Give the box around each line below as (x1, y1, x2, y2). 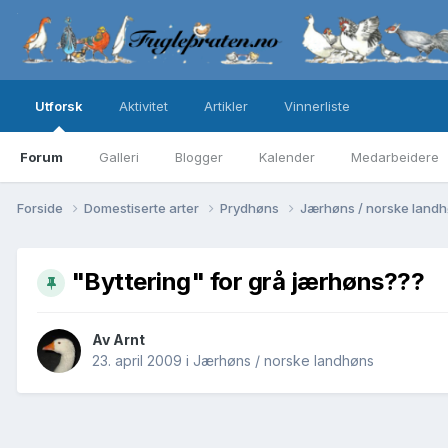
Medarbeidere (351, 149, 439, 165)
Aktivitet (119, 98, 168, 114)
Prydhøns (220, 199, 282, 216)
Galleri (99, 149, 139, 165)
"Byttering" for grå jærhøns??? (70, 266, 425, 296)
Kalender (259, 149, 315, 165)
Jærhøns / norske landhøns (193, 351, 374, 369)
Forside (17, 199, 66, 216)
